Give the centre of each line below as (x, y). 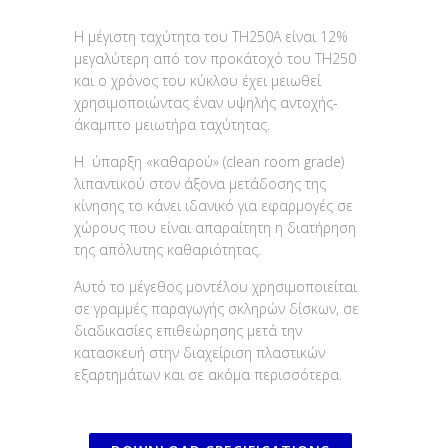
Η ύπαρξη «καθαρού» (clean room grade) (209, 161)
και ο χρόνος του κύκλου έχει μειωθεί (197, 80)
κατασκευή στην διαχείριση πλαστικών (199, 352)
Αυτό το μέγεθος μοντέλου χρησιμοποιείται (215, 286)
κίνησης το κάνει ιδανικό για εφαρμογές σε (213, 205)
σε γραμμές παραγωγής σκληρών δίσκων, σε (216, 308)
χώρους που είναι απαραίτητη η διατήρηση (215, 227)
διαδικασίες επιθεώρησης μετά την (188, 330)
